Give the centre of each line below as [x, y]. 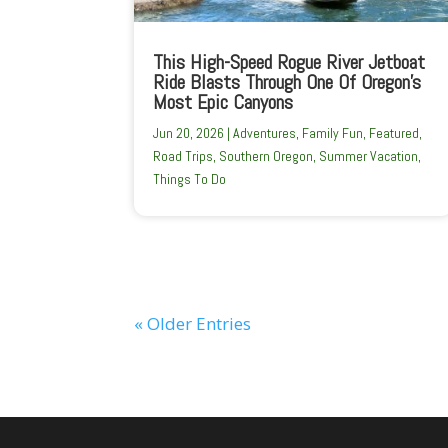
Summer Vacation [369, 155]
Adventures [265, 132]
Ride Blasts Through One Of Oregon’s [287, 81]
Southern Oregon [266, 155]
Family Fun [333, 132]
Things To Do [190, 178]
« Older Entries [193, 323]
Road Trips [183, 155]
